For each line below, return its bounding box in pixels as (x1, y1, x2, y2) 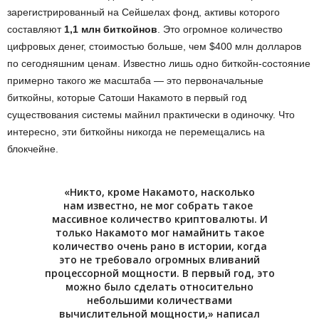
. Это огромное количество (157, 23, 283, 35)
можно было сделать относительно (66, 280, 253, 293)
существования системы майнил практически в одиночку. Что (7, 109, 295, 120)
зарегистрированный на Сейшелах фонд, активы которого (7, 6, 280, 18)
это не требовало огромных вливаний (59, 253, 260, 266)
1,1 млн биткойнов (64, 23, 157, 35)
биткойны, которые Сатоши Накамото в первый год (7, 92, 246, 103)
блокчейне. (7, 143, 58, 155)
